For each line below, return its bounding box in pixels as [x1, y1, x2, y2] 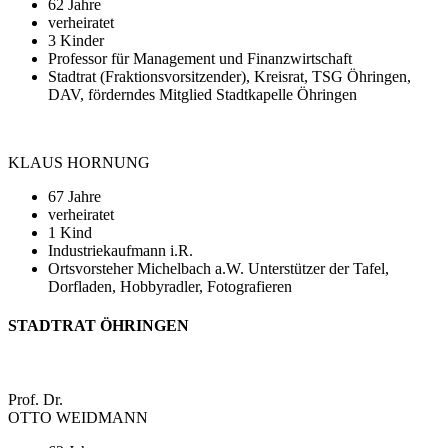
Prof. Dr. [8, 390, 63, 408]
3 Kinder [48, 32, 104, 50]
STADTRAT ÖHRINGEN [8, 317, 189, 335]
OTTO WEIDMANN [8, 408, 148, 426]
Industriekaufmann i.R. [48, 242, 193, 260]
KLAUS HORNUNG [8, 154, 150, 172]
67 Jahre [48, 188, 101, 206]
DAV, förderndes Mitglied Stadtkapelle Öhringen [48, 86, 357, 104]
